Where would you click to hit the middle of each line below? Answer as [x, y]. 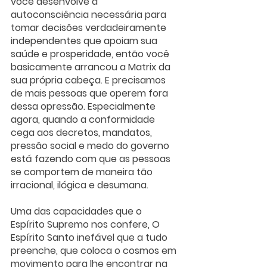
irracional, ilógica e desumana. [80, 185]
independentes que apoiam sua [85, 41]
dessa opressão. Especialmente [84, 107]
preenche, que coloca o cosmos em [95, 251]
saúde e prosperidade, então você [91, 54]
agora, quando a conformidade [84, 120]
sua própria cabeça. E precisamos [89, 80]
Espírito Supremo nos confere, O [86, 225]
